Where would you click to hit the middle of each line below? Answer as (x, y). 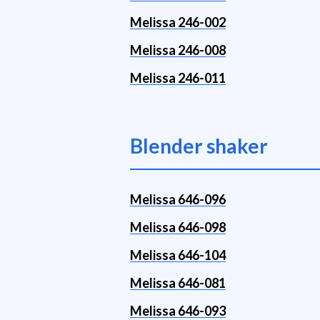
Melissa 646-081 (178, 283)
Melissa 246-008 (178, 50)
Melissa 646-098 (178, 227)
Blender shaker (199, 146)
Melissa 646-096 (178, 199)
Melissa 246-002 (178, 22)
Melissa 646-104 (178, 255)
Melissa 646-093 (178, 311)
